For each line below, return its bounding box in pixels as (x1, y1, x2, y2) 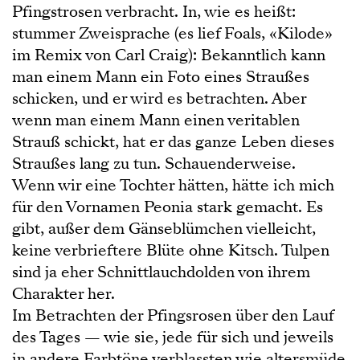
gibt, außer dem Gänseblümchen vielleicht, (12, 218, 316, 239)
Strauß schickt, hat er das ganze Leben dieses (12, 131, 334, 153)
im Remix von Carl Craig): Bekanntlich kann (12, 44, 325, 66)
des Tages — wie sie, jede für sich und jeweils (12, 326, 333, 348)
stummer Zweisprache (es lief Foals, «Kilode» (12, 22, 333, 44)
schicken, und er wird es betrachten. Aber (12, 88, 306, 109)
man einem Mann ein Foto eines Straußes (12, 66, 309, 88)
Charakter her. (12, 283, 115, 305)
